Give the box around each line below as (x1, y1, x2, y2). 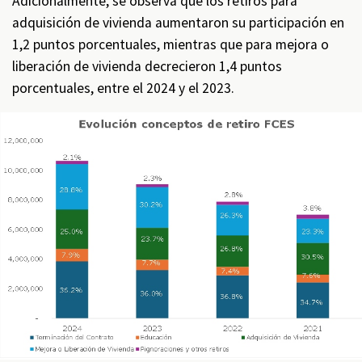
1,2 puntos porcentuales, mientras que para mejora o (12, 36, 329, 54)
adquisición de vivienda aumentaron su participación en (12, 14, 344, 32)
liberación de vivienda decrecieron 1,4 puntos (12, 57, 282, 76)
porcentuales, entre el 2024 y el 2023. (12, 79, 238, 98)
